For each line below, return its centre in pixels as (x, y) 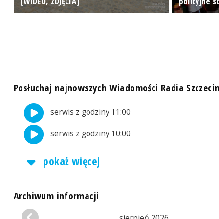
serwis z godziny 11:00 (90, 112)
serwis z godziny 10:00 (90, 134)
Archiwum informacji (56, 196)
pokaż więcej (70, 161)
